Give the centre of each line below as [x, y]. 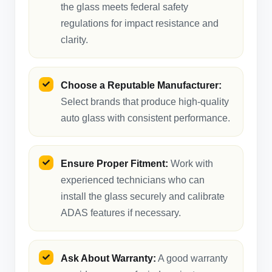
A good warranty [192, 258]
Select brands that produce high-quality [145, 101]
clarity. [74, 39]
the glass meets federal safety [124, 7]
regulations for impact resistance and [140, 23]
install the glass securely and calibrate [143, 196]
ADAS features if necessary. [121, 212]
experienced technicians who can [133, 180]
